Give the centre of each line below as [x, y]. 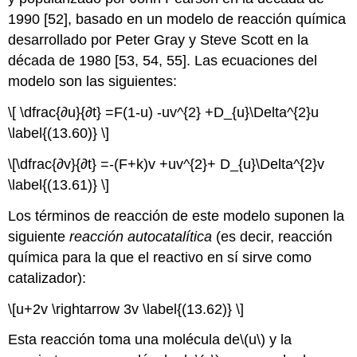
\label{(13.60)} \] [59, 133]
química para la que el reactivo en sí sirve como [160, 257]
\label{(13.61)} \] [59, 185]
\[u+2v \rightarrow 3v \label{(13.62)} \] [126, 309]
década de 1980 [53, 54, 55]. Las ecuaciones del [163, 61]
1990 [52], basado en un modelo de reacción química [177, 20]
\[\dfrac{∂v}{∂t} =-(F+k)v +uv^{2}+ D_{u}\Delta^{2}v [167, 165]
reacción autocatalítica [141, 236]
